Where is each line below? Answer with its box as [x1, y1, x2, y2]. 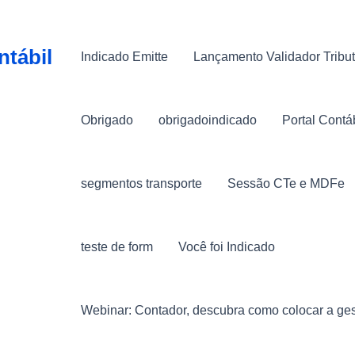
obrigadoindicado [158, 113, 257, 127]
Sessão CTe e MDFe [227, 177, 345, 190]
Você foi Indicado [178, 240, 275, 254]
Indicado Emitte [81, 50, 168, 63]
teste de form [81, 240, 153, 254]
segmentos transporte [81, 177, 202, 190]
